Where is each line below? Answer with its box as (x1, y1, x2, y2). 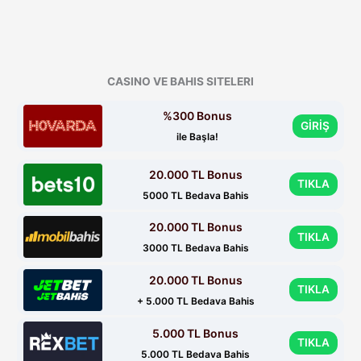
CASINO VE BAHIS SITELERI (107, 75, 254, 89)
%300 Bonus (162, 109, 232, 123)
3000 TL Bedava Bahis (142, 242, 249, 255)
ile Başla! (176, 131, 218, 143)
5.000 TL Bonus (152, 326, 239, 340)
